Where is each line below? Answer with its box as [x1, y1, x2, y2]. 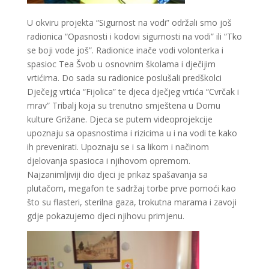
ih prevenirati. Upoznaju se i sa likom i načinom [26, 141, 209, 153]
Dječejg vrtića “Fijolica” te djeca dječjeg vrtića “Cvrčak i [26, 86, 239, 98]
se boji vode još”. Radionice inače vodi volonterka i [26, 44, 223, 56]
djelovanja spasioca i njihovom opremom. [26, 155, 190, 167]
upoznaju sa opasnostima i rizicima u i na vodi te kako [26, 127, 237, 139]
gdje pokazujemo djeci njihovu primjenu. [26, 210, 184, 222]
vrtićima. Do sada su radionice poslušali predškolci [26, 72, 222, 84]
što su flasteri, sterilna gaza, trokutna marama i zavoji [26, 196, 237, 208]
